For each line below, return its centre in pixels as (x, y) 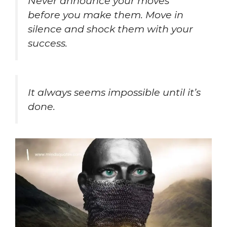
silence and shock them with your (110, 29)
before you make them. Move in (106, 15)
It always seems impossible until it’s (114, 92)
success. (48, 43)
